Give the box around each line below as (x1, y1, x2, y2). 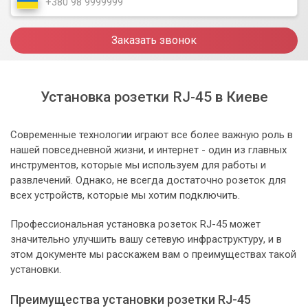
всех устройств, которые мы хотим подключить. (10, 189, 240, 202)
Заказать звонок (111, 34, 197, 47)
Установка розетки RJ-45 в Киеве (40, 89, 268, 106)
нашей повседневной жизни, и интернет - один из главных (10, 144, 287, 157)
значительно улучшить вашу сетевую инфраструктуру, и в (10, 233, 282, 246)
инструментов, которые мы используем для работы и (10, 159, 266, 172)
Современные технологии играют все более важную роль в (10, 129, 293, 142)
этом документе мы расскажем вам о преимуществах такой (10, 248, 296, 261)
